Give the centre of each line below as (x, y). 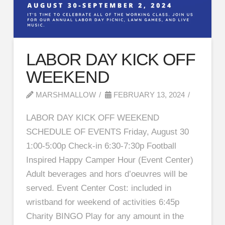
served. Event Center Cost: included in (98, 188)
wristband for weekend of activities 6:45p (102, 202)
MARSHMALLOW (65, 95)
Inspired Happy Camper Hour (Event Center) (109, 160)
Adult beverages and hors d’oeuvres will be (106, 174)
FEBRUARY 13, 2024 (148, 95)
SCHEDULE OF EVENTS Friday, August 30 (107, 132)
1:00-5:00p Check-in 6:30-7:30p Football (101, 146)
